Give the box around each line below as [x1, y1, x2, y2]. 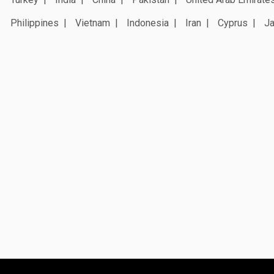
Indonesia [127, 17, 169, 29]
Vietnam [75, 17, 110, 29]
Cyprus [218, 17, 248, 29]
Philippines [10, 17, 59, 29]
